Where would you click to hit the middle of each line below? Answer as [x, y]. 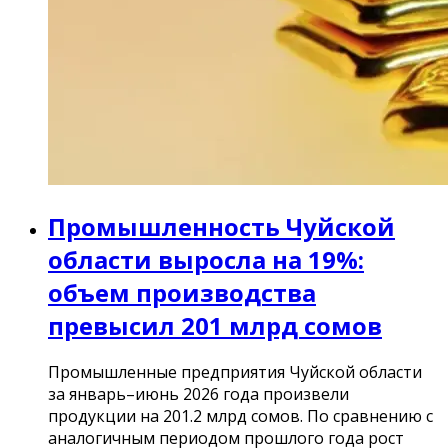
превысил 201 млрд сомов [215, 325]
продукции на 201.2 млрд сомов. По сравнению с [240, 416]
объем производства [182, 292]
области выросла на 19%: [206, 259]
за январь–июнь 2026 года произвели [198, 394]
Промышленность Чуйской [221, 226]
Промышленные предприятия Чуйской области [235, 372]
